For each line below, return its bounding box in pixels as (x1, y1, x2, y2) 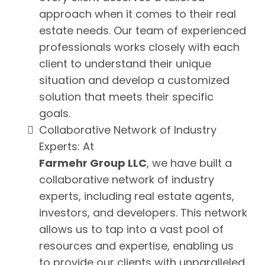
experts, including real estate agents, (39, 188, 234, 203)
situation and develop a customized (39, 72, 230, 88)
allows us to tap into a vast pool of (39, 221, 224, 237)
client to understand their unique (39, 56, 211, 71)
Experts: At (39, 138, 94, 154)
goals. (39, 105, 70, 121)
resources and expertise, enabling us (39, 238, 234, 253)
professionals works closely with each (39, 39, 240, 54)
